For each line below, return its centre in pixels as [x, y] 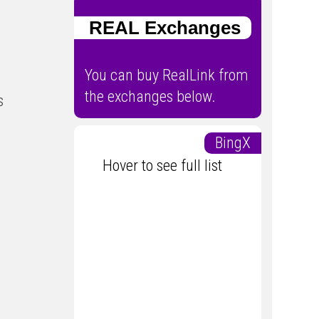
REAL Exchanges [157, 27]
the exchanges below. [150, 97]
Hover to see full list [167, 166]
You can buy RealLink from [166, 75]
